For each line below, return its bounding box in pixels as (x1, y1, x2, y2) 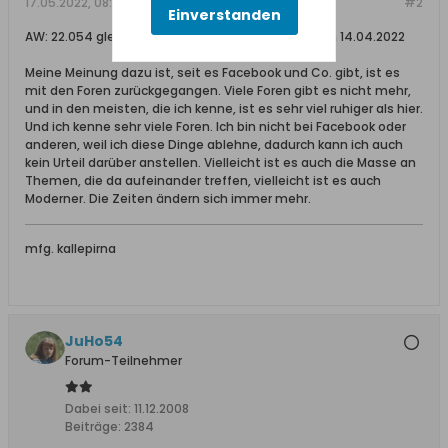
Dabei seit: (65, 400, 131, 417)
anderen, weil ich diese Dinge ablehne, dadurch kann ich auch (25, 136, 403, 153)
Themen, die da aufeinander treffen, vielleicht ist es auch (25, 172, 381, 189)
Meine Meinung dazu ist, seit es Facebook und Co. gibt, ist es (25, 64, 400, 81)
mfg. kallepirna (25, 240, 116, 257)
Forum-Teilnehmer (65, 352, 182, 369)
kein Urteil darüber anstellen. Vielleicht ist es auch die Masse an (25, 154, 416, 171)
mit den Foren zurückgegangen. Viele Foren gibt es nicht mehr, (25, 82, 411, 99)
